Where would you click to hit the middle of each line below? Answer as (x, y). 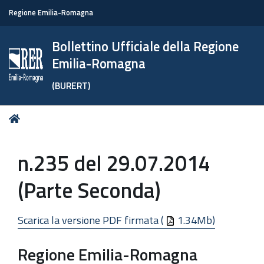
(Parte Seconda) (89, 190)
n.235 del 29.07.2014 (114, 163)
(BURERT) (71, 85)
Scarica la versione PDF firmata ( (92, 220)
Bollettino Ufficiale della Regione (146, 47)
